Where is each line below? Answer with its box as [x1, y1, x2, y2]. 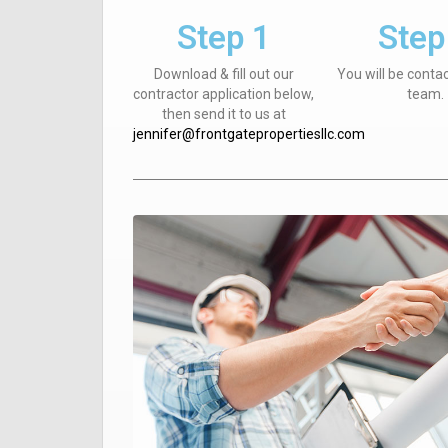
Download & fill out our [153, 66, 294, 82]
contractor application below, [133, 86, 315, 102]
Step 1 [176, 18, 271, 57]
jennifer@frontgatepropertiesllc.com [133, 126, 365, 142]
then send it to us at [161, 106, 286, 122]
